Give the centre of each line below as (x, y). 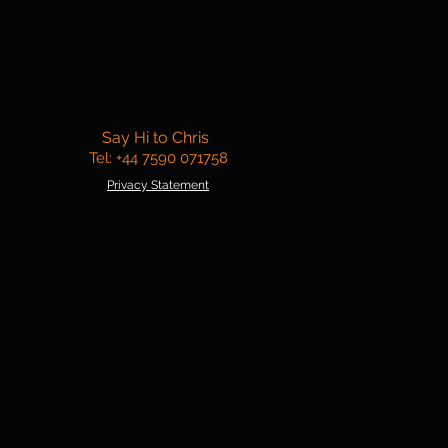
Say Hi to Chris (155, 137)
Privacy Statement (158, 185)
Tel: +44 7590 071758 (154, 158)
